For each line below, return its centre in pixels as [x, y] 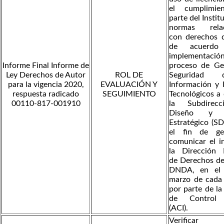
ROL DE [129, 75]
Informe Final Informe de [46, 65]
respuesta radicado [46, 94]
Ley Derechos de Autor [46, 75]
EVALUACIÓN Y [129, 84]
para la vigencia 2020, [46, 84]
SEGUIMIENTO [129, 94]
